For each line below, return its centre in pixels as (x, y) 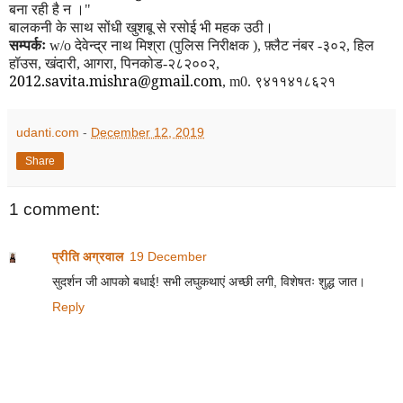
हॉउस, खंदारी (43, 64)
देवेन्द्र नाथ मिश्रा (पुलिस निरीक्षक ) (166, 46)
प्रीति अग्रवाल (88, 256)
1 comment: (54, 210)
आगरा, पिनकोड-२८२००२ (150, 64)
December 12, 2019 (148, 133)
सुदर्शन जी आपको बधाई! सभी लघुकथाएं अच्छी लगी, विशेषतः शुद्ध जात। (209, 281)
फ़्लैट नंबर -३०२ (305, 46)
